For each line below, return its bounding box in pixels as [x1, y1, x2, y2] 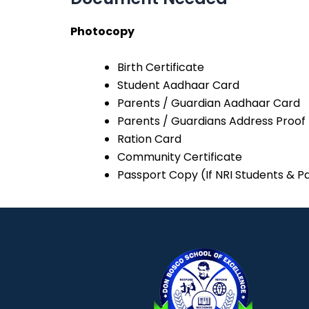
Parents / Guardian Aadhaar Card [117, 94, 300, 111]
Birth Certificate [117, 59, 204, 75]
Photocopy [70, 23, 134, 40]
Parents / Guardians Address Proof [117, 112, 306, 129]
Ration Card [117, 130, 181, 147]
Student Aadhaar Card [117, 77, 239, 93]
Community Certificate [117, 148, 242, 165]
